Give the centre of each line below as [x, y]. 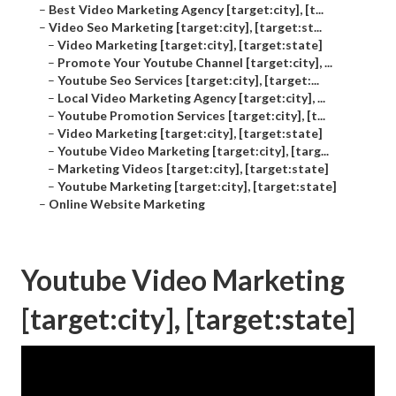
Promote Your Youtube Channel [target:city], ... [195, 63]
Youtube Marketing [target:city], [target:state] [197, 187]
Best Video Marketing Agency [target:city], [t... [186, 10]
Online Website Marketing [127, 204]
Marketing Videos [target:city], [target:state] [193, 169]
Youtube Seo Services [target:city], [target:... [188, 80]
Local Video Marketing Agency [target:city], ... [191, 98]
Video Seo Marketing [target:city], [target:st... [185, 27]
